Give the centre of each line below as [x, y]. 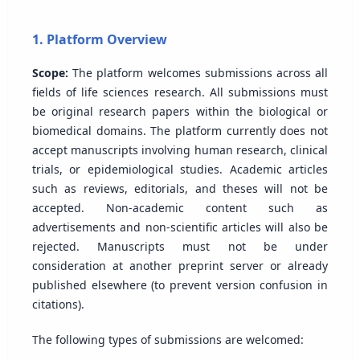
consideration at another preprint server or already [180, 265]
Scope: [50, 72]
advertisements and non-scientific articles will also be [180, 227]
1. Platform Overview [99, 39]
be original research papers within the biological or [180, 111]
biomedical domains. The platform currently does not [180, 130]
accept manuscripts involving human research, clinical [180, 149]
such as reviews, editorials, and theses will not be [180, 188]
